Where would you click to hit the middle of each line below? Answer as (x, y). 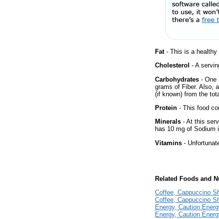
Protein (166, 108)
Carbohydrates (177, 79)
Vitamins (168, 143)
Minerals (168, 122)
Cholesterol (172, 66)
